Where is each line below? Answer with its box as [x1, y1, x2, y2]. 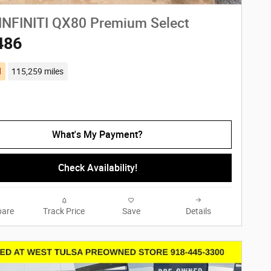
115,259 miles [11, 67, 64, 77]
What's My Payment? [52, 128, 143, 140]
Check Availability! [57, 162, 137, 174]
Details [185, 206, 211, 216]
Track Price [43, 206, 85, 216]
